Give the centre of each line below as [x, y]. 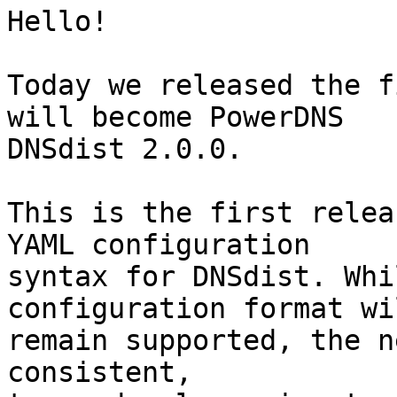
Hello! [58, 22]
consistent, [108, 373]
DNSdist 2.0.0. [125, 149]
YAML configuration [167, 245]
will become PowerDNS [184, 117]
